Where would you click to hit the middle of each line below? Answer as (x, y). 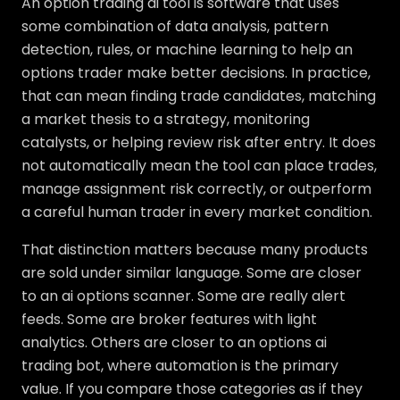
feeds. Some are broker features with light (169, 319)
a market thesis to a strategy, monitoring (166, 119)
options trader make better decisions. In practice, (196, 73)
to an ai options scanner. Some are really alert (183, 296)
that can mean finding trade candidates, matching (199, 96)
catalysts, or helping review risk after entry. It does (199, 142)
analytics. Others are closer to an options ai (174, 342)
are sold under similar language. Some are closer (192, 273)
